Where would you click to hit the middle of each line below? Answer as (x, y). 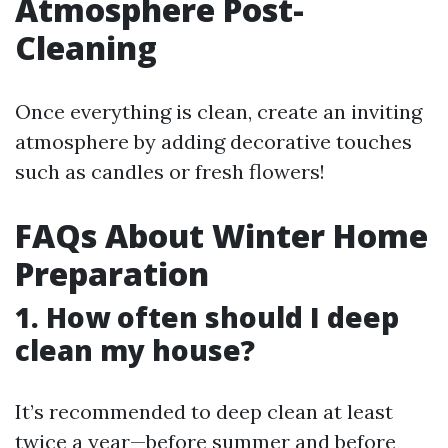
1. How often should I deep (207, 317)
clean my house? (135, 350)
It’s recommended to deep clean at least (204, 412)
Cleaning (86, 48)
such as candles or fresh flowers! (170, 172)
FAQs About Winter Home (221, 236)
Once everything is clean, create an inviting (218, 112)
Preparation (112, 274)
